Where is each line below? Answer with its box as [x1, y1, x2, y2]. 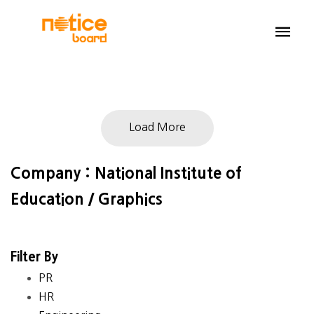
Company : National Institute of [11, 165, 242, 181]
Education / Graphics [11, 191, 163, 207]
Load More [128, 121, 186, 132]
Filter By [11, 250, 58, 264]
